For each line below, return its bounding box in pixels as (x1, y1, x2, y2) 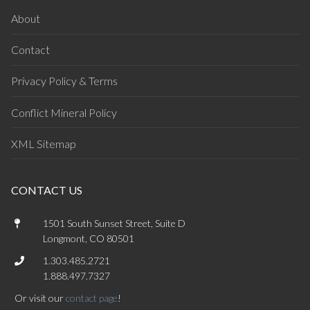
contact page (66, 292, 118, 304)
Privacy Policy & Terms (11, 74, 118, 88)
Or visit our (15, 292, 66, 304)
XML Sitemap (11, 136, 76, 150)
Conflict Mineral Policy (11, 105, 117, 119)
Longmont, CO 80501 (43, 232, 134, 245)
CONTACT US (11, 183, 82, 197)
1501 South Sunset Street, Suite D (43, 217, 185, 230)
